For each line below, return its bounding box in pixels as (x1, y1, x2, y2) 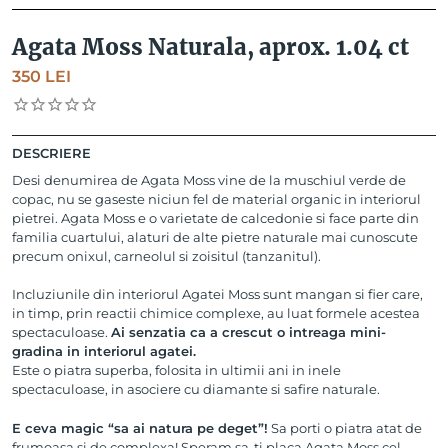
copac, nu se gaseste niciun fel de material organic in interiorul (12, 190, 421, 207)
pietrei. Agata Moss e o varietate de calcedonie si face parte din (12, 209, 419, 226)
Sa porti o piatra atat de (268, 419, 422, 436)
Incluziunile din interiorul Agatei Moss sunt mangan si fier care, (12, 286, 423, 303)
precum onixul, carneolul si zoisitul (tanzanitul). (12, 247, 321, 264)
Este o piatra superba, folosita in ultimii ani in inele (12, 362, 341, 379)
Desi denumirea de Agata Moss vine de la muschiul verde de (12, 171, 406, 188)
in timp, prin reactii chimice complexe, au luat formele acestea (12, 305, 420, 322)
